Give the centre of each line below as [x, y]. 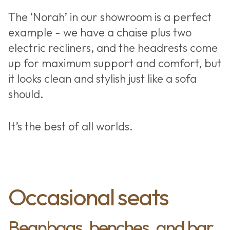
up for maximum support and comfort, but [114, 63]
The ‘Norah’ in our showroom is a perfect [110, 17]
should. [26, 94]
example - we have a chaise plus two [100, 32]
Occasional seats [88, 196]
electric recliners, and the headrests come [113, 47]
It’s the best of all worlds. [70, 126]
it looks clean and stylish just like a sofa [102, 78]
